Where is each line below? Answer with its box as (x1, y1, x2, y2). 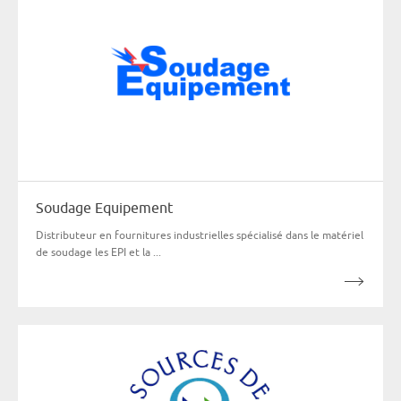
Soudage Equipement (36, 199, 173, 216)
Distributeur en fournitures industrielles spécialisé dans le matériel (36, 227, 363, 242)
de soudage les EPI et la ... (36, 244, 161, 259)
